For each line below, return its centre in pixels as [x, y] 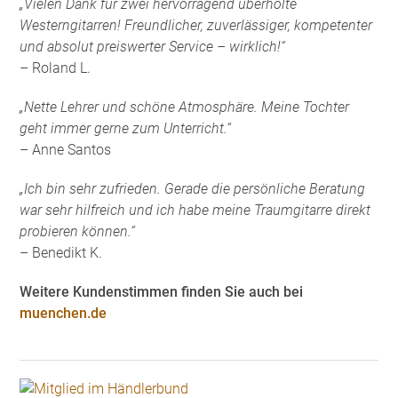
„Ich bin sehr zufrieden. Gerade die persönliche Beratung [193, 188]
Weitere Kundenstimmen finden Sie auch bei [162, 291]
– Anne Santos [66, 149]
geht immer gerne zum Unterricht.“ [126, 128]
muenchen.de [64, 313]
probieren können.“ [78, 231]
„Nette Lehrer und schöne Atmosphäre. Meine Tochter [185, 107]
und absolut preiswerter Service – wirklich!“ [153, 46]
